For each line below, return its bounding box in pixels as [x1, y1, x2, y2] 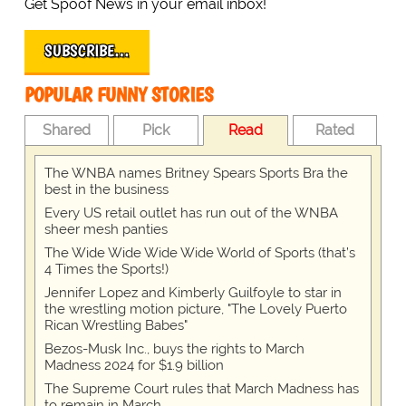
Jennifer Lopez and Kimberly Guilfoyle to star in [43, 285, 342, 302]
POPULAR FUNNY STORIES [24, 82, 213, 108]
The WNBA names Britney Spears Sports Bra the [43, 165, 348, 182]
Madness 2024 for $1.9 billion [43, 357, 224, 374]
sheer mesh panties [43, 221, 168, 238]
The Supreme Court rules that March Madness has [43, 381, 359, 398]
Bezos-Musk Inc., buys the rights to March [43, 341, 304, 358]
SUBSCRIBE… [43, 41, 130, 62]
